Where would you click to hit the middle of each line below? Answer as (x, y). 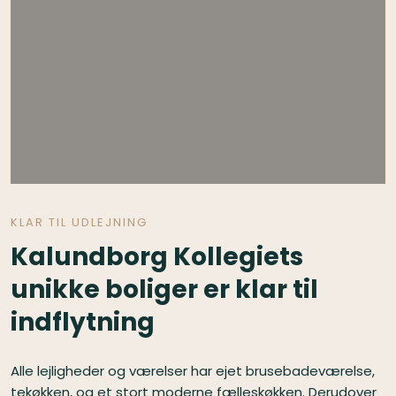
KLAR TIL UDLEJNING (79, 223)
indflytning (82, 323)
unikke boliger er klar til (164, 290)
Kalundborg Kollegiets (156, 257)
